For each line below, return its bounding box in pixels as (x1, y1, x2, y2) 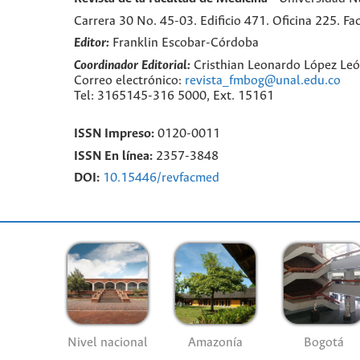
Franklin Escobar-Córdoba (112, 36, 259, 51)
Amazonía (188, 336, 243, 350)
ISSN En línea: (74, 149, 153, 163)
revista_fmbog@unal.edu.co (185, 74, 341, 88)
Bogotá (303, 336, 344, 350)
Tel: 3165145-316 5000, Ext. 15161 (74, 89, 274, 104)
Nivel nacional (67, 336, 148, 350)
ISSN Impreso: (74, 126, 154, 141)
